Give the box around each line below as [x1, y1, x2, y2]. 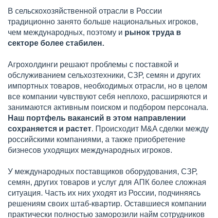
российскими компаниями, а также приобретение [8, 135, 185, 144]
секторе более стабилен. [8, 38, 104, 47]
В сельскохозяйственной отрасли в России [8, 6, 162, 15]
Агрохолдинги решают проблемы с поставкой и [8, 60, 179, 69]
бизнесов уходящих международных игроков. [8, 145, 172, 154]
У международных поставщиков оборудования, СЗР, [8, 167, 198, 176]
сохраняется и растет [8, 124, 91, 133]
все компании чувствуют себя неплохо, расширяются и [8, 92, 207, 101]
